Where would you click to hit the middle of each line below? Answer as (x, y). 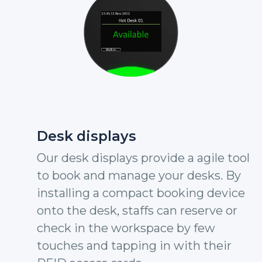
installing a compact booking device (141, 193)
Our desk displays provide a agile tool (143, 158)
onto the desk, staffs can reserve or (137, 211)
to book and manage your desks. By (139, 175)
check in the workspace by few (126, 228)
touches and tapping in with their (134, 246)
